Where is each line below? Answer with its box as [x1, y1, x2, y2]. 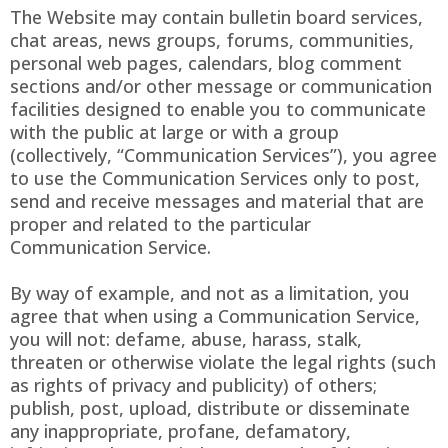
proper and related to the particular [10, 212, 311, 237]
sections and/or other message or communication [10, 74, 432, 99]
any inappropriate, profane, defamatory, [10, 419, 351, 444]
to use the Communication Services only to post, [10, 166, 420, 191]
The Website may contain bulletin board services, [10, 5, 423, 30]
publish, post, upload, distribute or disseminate [10, 396, 410, 421]
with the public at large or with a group [10, 120, 339, 145]
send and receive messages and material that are [10, 189, 424, 214]
